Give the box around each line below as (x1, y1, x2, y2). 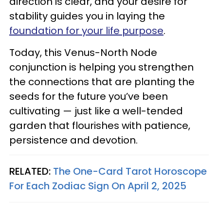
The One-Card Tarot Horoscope (53, 164, 207, 178)
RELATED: (9, 164, 53, 178)
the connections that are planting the (9, 74, 195, 89)
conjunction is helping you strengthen (9, 60, 194, 74)
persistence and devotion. (9, 133, 138, 147)
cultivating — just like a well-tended (9, 104, 183, 118)
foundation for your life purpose (9, 23, 163, 37)
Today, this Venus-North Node (9, 45, 157, 59)
